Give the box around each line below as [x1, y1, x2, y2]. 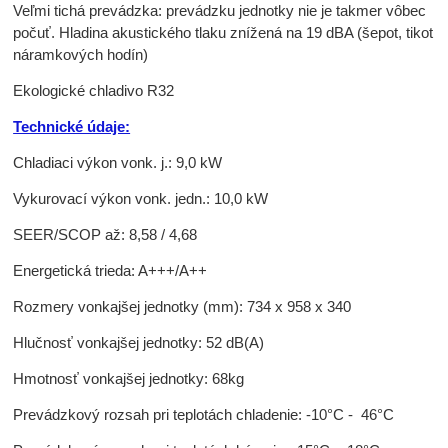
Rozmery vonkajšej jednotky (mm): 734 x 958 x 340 [13, 297, 352, 315]
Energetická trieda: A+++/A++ [13, 261, 208, 279]
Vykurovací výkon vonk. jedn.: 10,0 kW [13, 189, 269, 207]
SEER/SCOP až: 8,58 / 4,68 [13, 225, 198, 243]
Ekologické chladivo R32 [13, 81, 175, 99]
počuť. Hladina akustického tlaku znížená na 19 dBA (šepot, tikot [13, 23, 434, 41]
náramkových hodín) [13, 45, 149, 63]
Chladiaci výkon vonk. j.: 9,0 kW [13, 153, 223, 171]
